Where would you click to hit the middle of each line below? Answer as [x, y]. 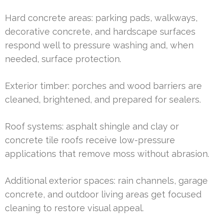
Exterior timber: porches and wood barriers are [103, 86]
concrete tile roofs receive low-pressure [90, 140]
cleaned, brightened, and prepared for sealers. [103, 99]
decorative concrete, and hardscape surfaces [100, 31]
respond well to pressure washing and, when [99, 45]
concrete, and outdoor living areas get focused [103, 194]
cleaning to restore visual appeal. [74, 208]
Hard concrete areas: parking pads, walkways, [101, 18]
